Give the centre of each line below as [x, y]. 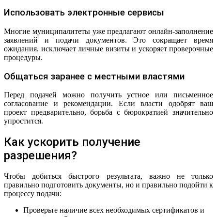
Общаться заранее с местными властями [94, 76]
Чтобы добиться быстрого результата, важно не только [108, 176]
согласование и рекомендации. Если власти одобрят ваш [108, 104]
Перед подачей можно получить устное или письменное [108, 95]
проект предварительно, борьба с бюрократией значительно [108, 112]
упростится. [23, 121]
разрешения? [40, 156]
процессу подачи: [33, 194]
